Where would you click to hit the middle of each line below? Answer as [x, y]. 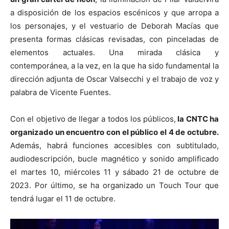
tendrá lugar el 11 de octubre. [63, 198]
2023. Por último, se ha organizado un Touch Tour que [114, 185]
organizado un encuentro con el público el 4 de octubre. [114, 132]
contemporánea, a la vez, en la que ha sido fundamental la [114, 65]
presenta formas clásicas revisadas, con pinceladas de [114, 39]
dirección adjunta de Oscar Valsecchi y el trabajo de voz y [114, 79]
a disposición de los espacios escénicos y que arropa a [114, 12]
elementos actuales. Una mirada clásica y [114, 52]
